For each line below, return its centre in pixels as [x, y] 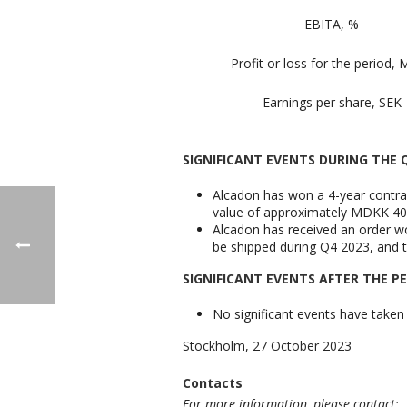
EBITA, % [332, 24]
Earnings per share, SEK [332, 102]
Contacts [213, 383]
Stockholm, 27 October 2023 [267, 345]
